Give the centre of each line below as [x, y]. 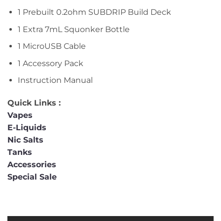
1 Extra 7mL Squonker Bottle [74, 29]
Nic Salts [25, 140]
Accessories [33, 165]
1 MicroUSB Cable [52, 46]
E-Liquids [27, 128]
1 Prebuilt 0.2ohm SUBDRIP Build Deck [94, 12]
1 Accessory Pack [50, 63]
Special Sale [32, 177]
